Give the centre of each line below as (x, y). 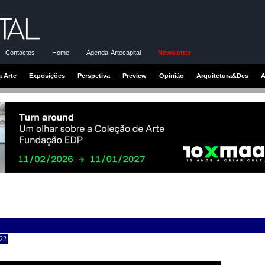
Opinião (172, 75)
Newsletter (174, 52)
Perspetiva (94, 75)
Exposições (47, 75)
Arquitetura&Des (222, 75)
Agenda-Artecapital (114, 52)
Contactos (20, 52)
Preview (135, 75)
